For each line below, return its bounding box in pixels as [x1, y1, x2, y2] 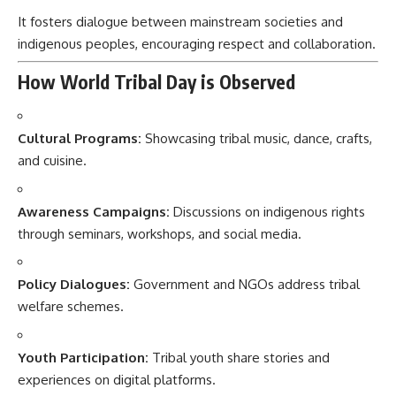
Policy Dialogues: [18, 276, 130, 293]
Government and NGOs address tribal [130, 276, 360, 293]
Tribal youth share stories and [148, 348, 330, 366]
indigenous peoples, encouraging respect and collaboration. [18, 34, 376, 52]
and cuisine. [18, 152, 87, 170]
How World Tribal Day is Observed [18, 69, 295, 94]
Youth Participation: [18, 348, 148, 366]
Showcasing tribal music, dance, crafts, [141, 130, 372, 148]
